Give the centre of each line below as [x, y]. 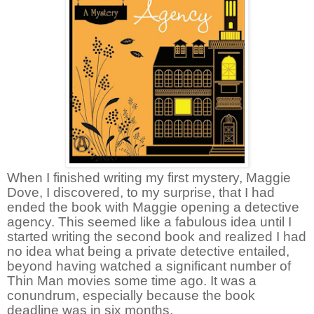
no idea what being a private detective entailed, [148, 251]
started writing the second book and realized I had [157, 236]
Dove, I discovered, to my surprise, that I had [141, 192]
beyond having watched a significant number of [149, 266]
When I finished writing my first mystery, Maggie [149, 177]
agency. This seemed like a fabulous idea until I [149, 221]
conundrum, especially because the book [131, 295]
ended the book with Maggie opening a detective [153, 207]
